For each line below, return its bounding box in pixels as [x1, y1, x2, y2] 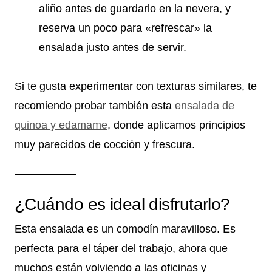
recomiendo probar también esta [15, 99, 175, 112]
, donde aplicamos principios [107, 118, 245, 131]
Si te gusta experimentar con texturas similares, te [15, 80, 257, 92]
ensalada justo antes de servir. [39, 41, 186, 53]
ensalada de [175, 99, 234, 112]
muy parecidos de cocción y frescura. [15, 138, 195, 151]
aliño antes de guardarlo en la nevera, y [39, 2, 231, 15]
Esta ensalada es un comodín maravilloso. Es [15, 222, 236, 235]
